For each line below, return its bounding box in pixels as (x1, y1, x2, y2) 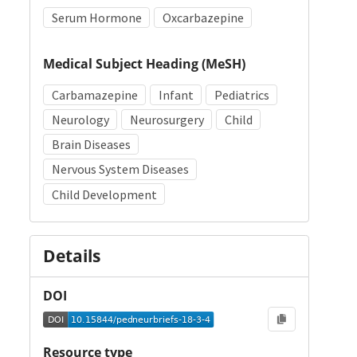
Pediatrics (214, 86, 269, 103)
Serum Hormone (51, 10, 142, 26)
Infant (158, 86, 194, 103)
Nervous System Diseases (51, 161, 189, 178)
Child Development (51, 186, 157, 202)
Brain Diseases (51, 136, 131, 153)
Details (42, 245, 100, 268)
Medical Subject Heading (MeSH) (42, 54, 245, 73)
